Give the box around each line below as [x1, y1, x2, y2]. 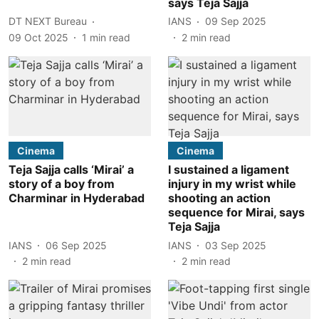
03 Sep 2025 [205, 239, 266, 251]
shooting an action [168, 191, 271, 205]
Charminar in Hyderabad [9, 191, 145, 205]
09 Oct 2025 [9, 31, 68, 43]
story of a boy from [9, 177, 115, 191]
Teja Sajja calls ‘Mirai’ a [9, 162, 134, 177]
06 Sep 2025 [46, 239, 107, 251]
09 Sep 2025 [205, 15, 266, 27]
